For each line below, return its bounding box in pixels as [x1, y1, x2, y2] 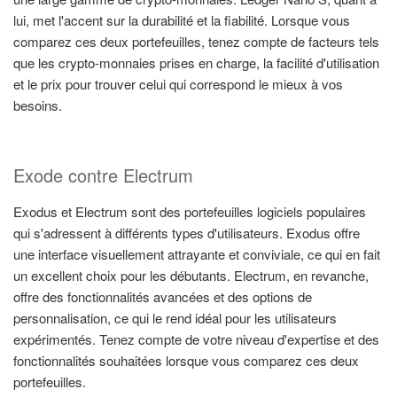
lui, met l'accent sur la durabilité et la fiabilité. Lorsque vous [13, 11, 350, 30]
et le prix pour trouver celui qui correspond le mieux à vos [13, 74, 343, 94]
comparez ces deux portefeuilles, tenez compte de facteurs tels [13, 32, 379, 51]
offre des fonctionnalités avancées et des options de [13, 286, 312, 306]
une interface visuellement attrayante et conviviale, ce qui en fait [13, 244, 380, 263]
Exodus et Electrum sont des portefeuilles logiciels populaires [13, 201, 366, 221]
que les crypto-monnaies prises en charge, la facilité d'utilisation [13, 53, 379, 73]
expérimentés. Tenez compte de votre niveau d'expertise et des [13, 329, 379, 348]
